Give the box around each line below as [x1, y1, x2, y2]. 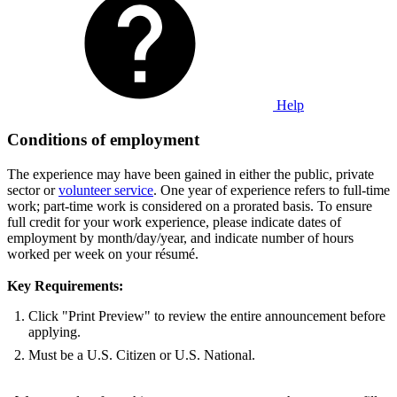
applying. [28, 323, 81, 339]
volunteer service [58, 182, 153, 198]
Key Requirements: [7, 277, 123, 293]
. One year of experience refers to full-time [153, 182, 390, 198]
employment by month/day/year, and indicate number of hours [7, 230, 354, 245]
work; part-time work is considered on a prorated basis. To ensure [7, 198, 372, 214]
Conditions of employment [7, 129, 199, 149]
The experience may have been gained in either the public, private [7, 166, 374, 182]
